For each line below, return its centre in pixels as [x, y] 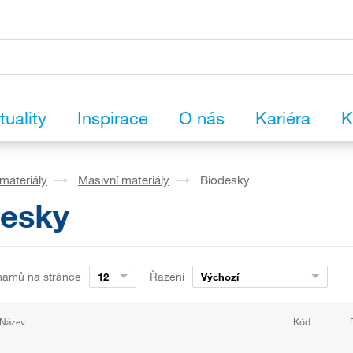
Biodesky [225, 180]
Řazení [167, 277]
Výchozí [219, 276]
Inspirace [113, 118]
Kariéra [283, 118]
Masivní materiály [124, 180]
